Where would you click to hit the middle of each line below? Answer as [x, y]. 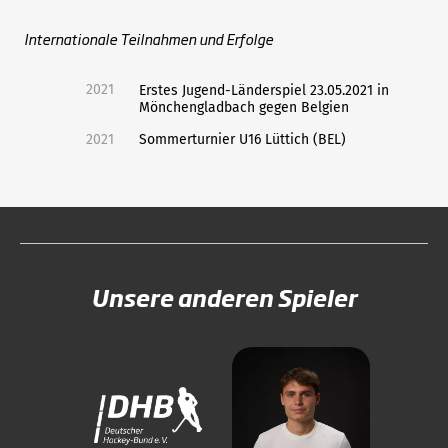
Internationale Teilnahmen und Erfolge [148, 38]
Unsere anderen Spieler [224, 297]
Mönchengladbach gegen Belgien [244, 107]
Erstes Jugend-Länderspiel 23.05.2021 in [264, 90]
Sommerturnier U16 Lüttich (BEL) [242, 139]
